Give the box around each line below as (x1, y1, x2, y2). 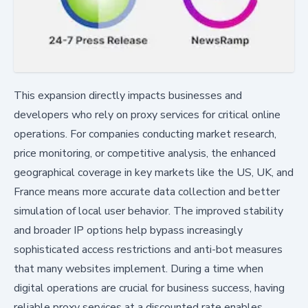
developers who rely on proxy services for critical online (14, 107, 280, 123)
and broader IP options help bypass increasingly (14, 223, 243, 239)
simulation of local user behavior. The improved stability (14, 203, 283, 219)
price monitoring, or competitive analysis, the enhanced (14, 146, 276, 162)
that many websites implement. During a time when (14, 261, 263, 277)
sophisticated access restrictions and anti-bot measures (14, 242, 283, 258)
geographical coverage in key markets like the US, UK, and (14, 165, 294, 181)
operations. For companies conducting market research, (14, 126, 276, 142)
